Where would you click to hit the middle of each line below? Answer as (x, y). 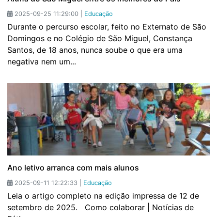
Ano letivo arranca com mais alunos (73, 168)
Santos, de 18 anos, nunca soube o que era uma (95, 50)
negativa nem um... (42, 62)
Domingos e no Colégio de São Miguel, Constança (100, 39)
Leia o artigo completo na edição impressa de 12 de (103, 196)
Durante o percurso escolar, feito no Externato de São (107, 27)
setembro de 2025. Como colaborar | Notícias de (101, 208)
